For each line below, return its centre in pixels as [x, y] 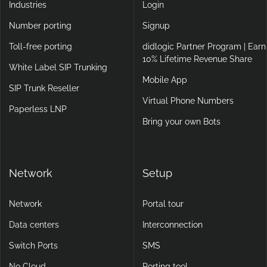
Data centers [34, 224]
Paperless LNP [38, 109]
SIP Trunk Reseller [44, 88]
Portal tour [163, 204]
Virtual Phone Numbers [188, 100]
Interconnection [172, 224]
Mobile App [164, 80]
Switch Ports [33, 245]
